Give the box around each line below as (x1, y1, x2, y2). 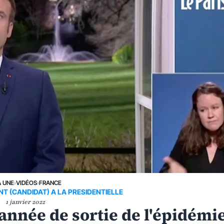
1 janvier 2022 (5, 197, 45, 206)
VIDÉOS (16, 178, 37, 186)
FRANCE (39, 178, 62, 186)
